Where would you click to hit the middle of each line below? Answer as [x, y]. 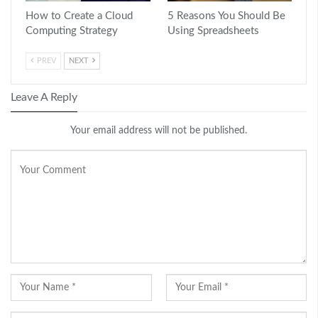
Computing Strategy [72, 31]
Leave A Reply [44, 97]
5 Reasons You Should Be [226, 16]
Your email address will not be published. [159, 130]
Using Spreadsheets [213, 31]
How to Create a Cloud [79, 16]
